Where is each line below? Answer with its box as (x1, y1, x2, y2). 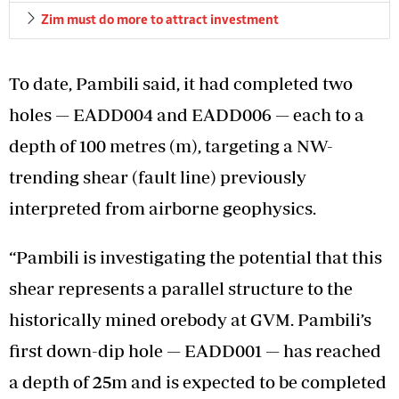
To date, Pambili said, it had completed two (9, 72, 353, 94)
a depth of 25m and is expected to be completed (9, 370, 387, 392)
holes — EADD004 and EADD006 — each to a (9, 103, 364, 125)
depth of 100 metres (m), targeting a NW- (9, 134, 333, 156)
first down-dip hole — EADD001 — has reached (9, 339, 381, 361)
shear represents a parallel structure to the (9, 277, 353, 298)
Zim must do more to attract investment (41, 12, 279, 28)
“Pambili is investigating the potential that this (9, 246, 382, 267)
